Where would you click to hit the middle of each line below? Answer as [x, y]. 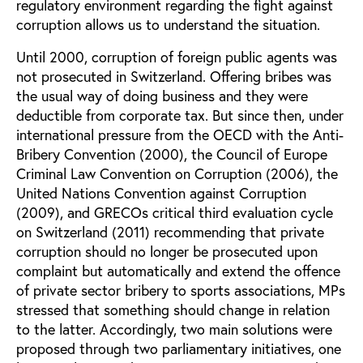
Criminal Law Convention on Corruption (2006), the [177, 173]
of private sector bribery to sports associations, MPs [181, 290]
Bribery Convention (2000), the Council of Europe [172, 154]
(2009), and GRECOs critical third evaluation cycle [175, 212]
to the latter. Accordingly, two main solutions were [174, 329]
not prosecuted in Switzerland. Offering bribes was [174, 76]
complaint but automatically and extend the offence [178, 270]
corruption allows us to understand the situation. [168, 24]
